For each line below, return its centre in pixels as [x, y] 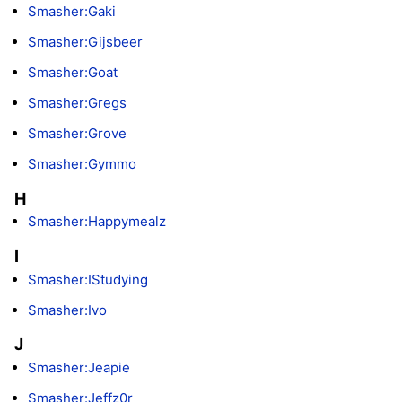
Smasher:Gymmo [82, 164]
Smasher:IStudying [88, 279]
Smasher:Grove [77, 134]
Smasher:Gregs [77, 103]
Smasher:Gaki [72, 12]
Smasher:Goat [73, 73]
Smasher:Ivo [67, 310]
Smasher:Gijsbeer [85, 42]
